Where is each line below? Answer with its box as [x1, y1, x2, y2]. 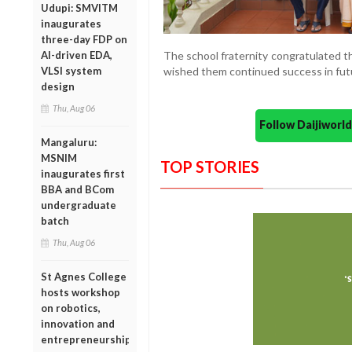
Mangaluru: [41, 135, 97, 148]
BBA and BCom [41, 182, 114, 196]
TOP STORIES [159, 157, 259, 177]
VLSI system [41, 64, 101, 77]
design [41, 79, 75, 93]
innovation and [41, 317, 115, 330]
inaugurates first [41, 167, 125, 180]
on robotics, [41, 301, 101, 314]
